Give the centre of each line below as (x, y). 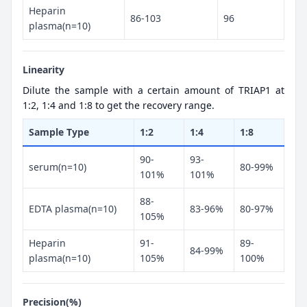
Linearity (44, 69)
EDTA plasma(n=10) (73, 208)
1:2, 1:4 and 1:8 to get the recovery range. (119, 105)
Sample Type (59, 132)
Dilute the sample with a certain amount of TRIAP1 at (153, 90)
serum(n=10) (58, 167)
